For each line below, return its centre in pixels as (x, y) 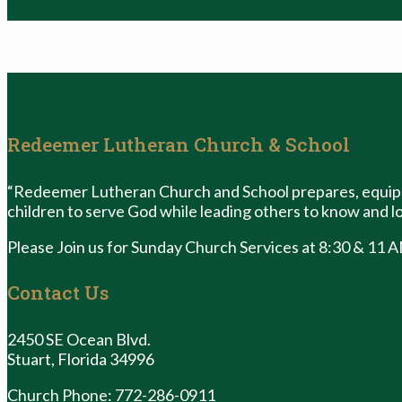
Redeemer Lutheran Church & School (179, 145)
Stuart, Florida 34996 (81, 358)
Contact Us (58, 292)
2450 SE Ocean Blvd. (79, 339)
